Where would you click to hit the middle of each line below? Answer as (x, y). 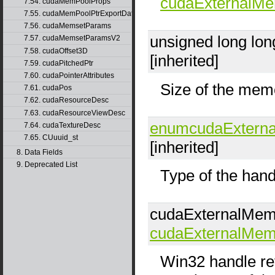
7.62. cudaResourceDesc (66, 100)
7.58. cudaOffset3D (56, 51)
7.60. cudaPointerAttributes (69, 75)
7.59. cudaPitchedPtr (58, 63)
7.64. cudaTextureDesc (62, 125)
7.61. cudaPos (48, 88)
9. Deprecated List (47, 164)
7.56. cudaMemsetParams (67, 26)
